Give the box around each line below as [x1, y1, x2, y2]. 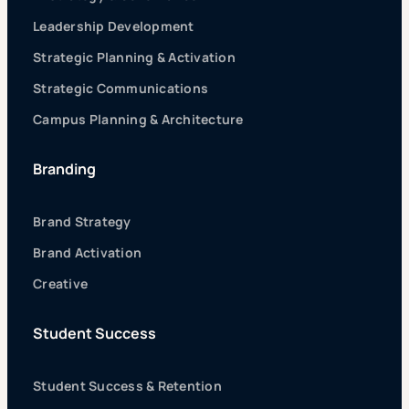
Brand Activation [33, 244, 142, 262]
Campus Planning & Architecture [33, 110, 244, 129]
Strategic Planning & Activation [33, 48, 236, 67]
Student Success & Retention [33, 377, 222, 395]
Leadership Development [33, 17, 194, 36]
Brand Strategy [33, 213, 131, 231]
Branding [33, 159, 96, 180]
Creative [33, 275, 89, 293]
